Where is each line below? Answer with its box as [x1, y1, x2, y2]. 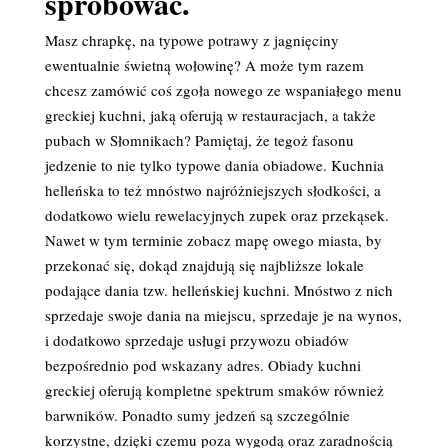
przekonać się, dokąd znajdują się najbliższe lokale [44, 255, 364, 275]
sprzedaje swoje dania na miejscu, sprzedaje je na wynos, [44, 305, 402, 325]
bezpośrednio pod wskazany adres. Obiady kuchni [44, 355, 361, 375]
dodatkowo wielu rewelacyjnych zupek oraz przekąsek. [44, 205, 389, 225]
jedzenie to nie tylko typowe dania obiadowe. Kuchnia [44, 155, 384, 175]
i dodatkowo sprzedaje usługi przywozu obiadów [44, 330, 349, 350]
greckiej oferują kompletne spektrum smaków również [44, 380, 384, 400]
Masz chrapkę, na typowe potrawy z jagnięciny [44, 30, 339, 50]
